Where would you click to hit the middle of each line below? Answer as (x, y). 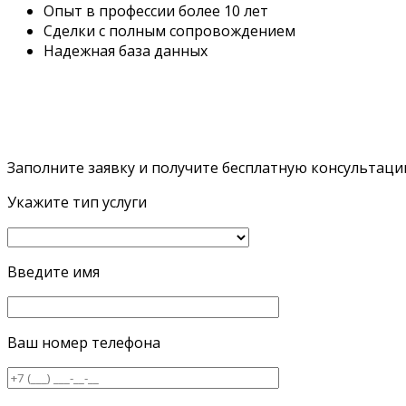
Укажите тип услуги (77, 202)
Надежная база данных (126, 51)
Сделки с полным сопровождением (169, 31)
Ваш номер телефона (84, 343)
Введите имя (53, 272)
